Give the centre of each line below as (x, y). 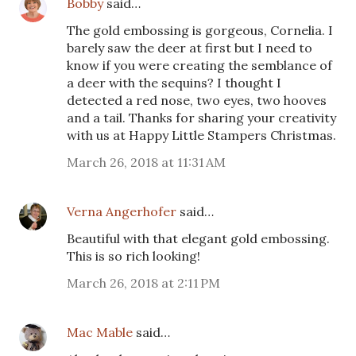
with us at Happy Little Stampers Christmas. (201, 135)
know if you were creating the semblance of (199, 65)
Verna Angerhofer (122, 211)
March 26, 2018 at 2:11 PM (143, 282)
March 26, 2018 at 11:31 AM (146, 162)
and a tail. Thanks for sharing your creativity (201, 117)
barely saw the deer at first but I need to (190, 47)
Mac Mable (100, 332)
